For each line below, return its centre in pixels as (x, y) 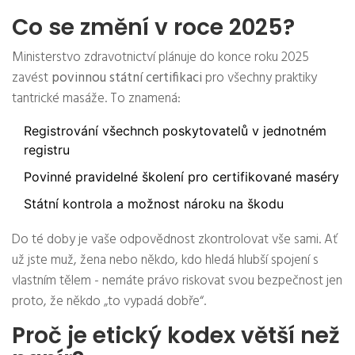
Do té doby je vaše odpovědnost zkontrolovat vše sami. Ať (175, 240)
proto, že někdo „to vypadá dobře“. (109, 302)
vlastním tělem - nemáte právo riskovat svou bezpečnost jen (177, 281)
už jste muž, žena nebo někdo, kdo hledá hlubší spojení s (165, 261)
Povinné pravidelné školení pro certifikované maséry (181, 177)
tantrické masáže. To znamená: (96, 99)
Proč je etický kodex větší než (176, 336)
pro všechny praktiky (260, 78)
